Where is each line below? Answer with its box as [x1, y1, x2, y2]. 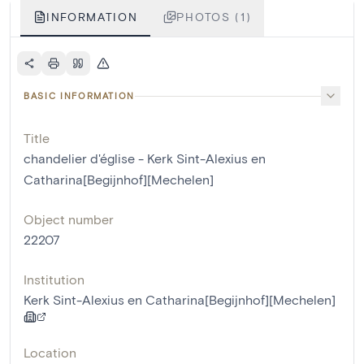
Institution [24, 271, 84, 288]
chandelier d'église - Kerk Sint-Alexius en [24, 150, 266, 167]
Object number [24, 211, 114, 227]
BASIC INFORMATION [24, 90, 136, 102]
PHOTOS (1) [176, 10, 252, 24]
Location [24, 344, 76, 361]
